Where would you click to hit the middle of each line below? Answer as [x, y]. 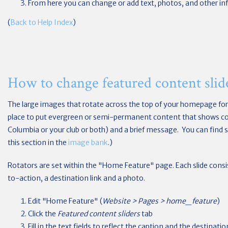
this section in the [38, 142]
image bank [88, 142]
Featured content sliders [99, 214]
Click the [43, 214]
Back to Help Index [41, 22]
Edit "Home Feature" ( [65, 201]
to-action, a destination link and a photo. [76, 178]
